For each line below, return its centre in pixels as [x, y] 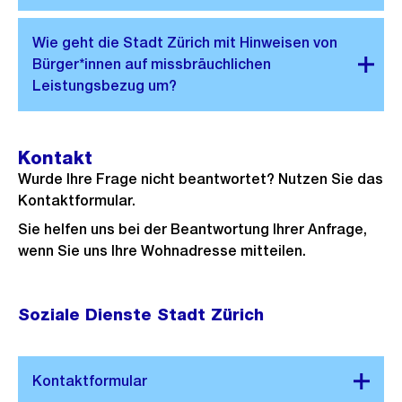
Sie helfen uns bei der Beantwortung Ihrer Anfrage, [192, 229]
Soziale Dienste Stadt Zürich [141, 314]
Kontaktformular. [77, 200]
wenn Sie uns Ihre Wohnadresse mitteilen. [162, 250]
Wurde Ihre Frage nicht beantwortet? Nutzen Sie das [201, 179]
